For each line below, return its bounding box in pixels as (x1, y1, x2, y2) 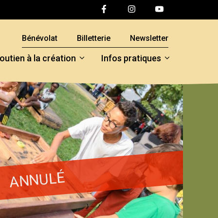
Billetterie (77, 34, 110, 43)
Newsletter (130, 34, 168, 43)
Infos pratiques (101, 53, 162, 63)
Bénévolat (22, 34, 57, 43)
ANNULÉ (8, 168, 66, 191)
